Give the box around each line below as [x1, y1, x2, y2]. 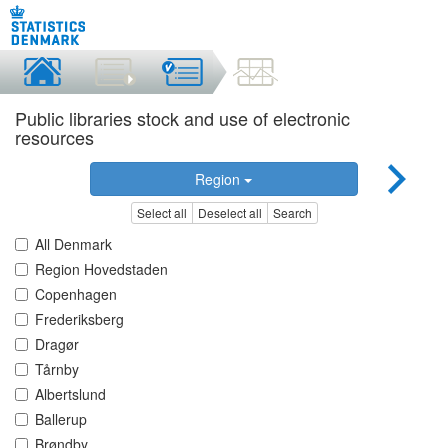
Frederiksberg [35, 309, 124, 330]
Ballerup [35, 409, 87, 430]
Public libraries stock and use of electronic [15, 105, 350, 131]
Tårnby [35, 359, 79, 380]
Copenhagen [35, 284, 117, 305]
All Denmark [35, 234, 112, 255]
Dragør [35, 334, 79, 355]
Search [272, 204, 312, 222]
